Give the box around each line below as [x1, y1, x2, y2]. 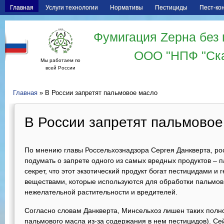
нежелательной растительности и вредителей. [24, 188, 181, 196]
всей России [45, 65, 75, 70]
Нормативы [110, 4, 143, 11]
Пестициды [155, 4, 187, 11]
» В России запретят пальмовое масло [37, 89, 157, 96]
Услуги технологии [45, 4, 98, 11]
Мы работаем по [40, 57, 80, 63]
